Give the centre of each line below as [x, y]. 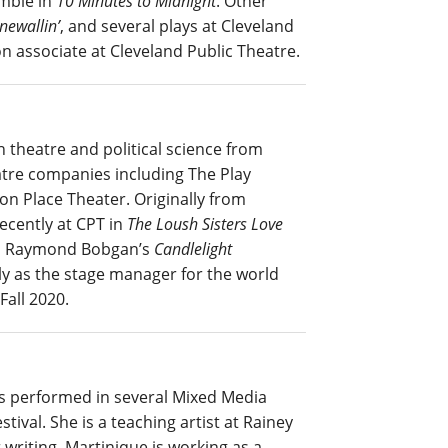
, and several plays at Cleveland [177, 25]
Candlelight [193, 248]
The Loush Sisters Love [205, 223]
